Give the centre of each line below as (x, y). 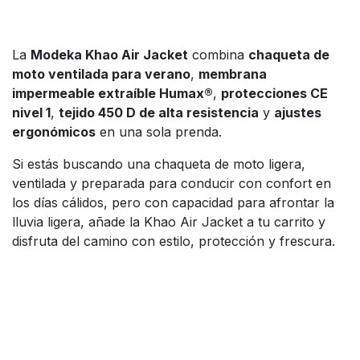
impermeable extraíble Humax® (112, 93)
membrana (233, 74)
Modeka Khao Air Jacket (109, 55)
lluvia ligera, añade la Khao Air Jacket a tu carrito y (169, 222)
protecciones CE (274, 93)
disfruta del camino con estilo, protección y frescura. (174, 241)
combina (218, 55)
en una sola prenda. (159, 132)
